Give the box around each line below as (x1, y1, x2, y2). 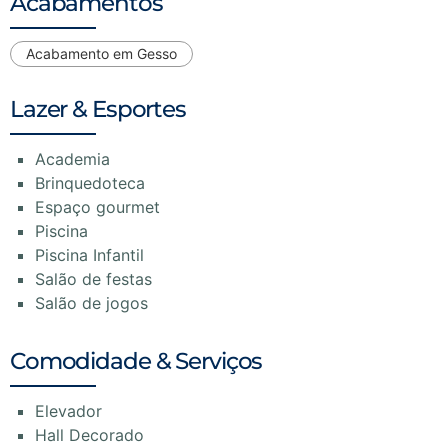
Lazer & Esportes (10, 94, 186, 123)
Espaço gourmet (35, 196, 160, 217)
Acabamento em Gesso (26, 44, 177, 62)
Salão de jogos (35, 292, 148, 313)
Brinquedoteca (35, 172, 145, 193)
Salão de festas (35, 268, 152, 289)
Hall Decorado (35, 424, 144, 445)
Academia (35, 148, 110, 169)
